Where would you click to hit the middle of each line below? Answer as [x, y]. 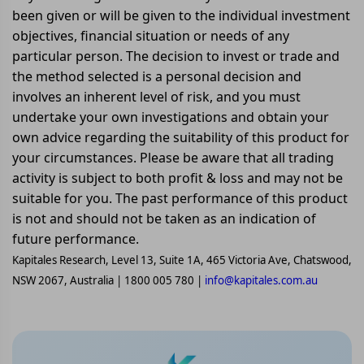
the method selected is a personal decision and [157, 76]
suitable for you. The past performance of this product [180, 198]
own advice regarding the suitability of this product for [181, 137]
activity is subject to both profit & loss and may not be [178, 178]
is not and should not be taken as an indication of [164, 219]
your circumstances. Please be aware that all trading [173, 158]
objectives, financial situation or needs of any [151, 36]
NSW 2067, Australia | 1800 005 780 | [108, 280]
